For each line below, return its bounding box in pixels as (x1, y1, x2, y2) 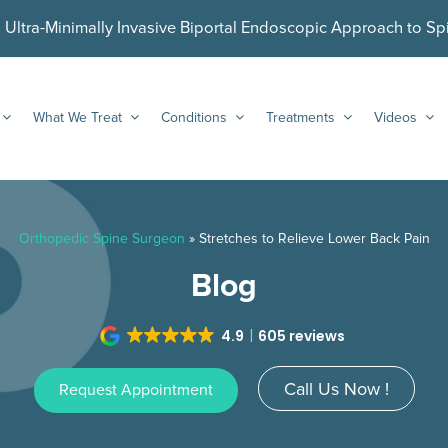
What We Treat (33, 109, 126, 126)
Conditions (161, 109, 231, 126)
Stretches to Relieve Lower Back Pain (198, 230, 430, 247)
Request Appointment (58, 380, 213, 400)
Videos (374, 109, 421, 126)
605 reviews (258, 326, 346, 346)
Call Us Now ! (283, 378, 389, 400)
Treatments (266, 109, 339, 126)
